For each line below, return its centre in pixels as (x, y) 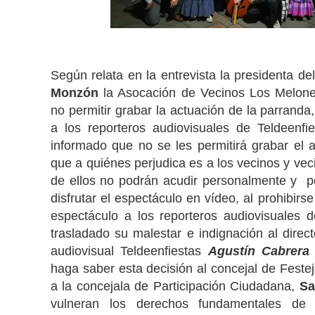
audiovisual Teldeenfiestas (129, 251)
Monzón (75, 92)
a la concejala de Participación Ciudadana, (175, 286)
